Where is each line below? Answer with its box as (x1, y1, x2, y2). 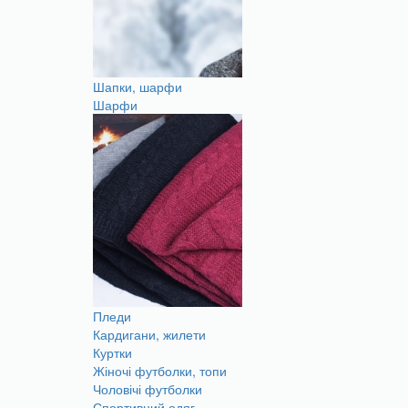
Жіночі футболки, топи (93, 362, 227, 380)
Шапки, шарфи (93, 77, 182, 96)
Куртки (93, 343, 132, 362)
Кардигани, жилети (93, 325, 206, 343)
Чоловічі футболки (93, 380, 202, 398)
